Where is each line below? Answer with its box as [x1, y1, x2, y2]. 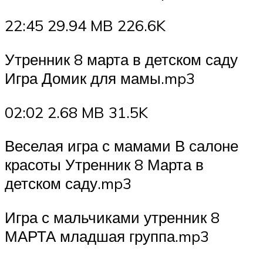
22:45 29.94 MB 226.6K [5, 16, 166, 35]
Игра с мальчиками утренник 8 [5, 207, 220, 227]
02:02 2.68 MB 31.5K [5, 102, 148, 122]
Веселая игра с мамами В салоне [5, 136, 238, 156]
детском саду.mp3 [5, 174, 131, 193]
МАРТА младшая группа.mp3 [5, 226, 209, 245]
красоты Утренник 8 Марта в [5, 155, 204, 174]
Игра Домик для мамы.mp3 [5, 68, 195, 87]
